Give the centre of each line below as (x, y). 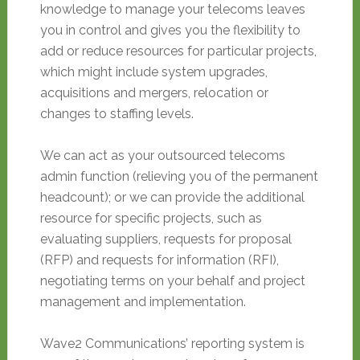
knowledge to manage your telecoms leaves (172, 9)
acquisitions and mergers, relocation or (154, 93)
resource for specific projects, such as (151, 218)
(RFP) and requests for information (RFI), (159, 260)
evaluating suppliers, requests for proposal (166, 239)
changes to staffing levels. (117, 114)
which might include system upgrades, (153, 72)
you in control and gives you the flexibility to (170, 30)
